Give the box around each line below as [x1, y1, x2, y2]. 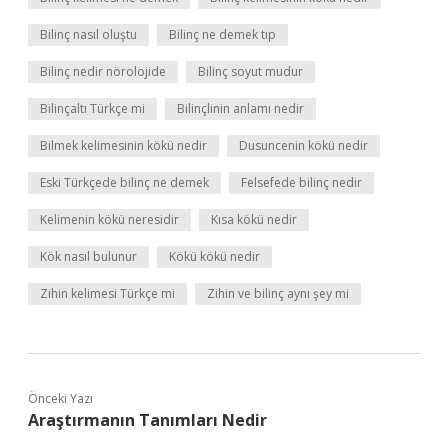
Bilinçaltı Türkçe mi [40, 100, 145, 117]
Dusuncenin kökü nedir [239, 137, 368, 154]
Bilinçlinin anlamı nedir [177, 100, 304, 117]
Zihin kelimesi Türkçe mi [40, 285, 175, 302]
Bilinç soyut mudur [198, 63, 303, 80]
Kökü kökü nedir [169, 248, 260, 265]
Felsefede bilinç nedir [241, 174, 362, 191]
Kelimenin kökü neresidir [40, 211, 179, 228]
